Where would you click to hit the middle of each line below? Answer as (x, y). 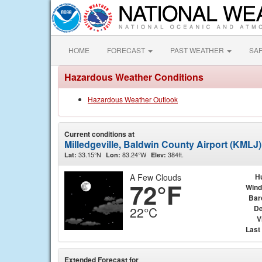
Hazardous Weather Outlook (133, 99)
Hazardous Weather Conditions (134, 77)
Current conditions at (99, 134)
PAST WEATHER (198, 50)
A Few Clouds (156, 177)
